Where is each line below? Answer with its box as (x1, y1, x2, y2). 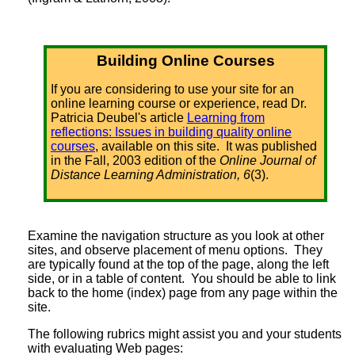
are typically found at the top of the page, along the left (28, 257, 329, 271)
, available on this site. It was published (94, 139, 317, 153)
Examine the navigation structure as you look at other (28, 228, 324, 242)
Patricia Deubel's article (50, 110, 187, 124)
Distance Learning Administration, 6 (50, 167, 250, 181)
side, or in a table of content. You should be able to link (28, 271, 336, 285)
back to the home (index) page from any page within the (28, 285, 338, 300)
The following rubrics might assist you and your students (28, 326, 342, 341)
